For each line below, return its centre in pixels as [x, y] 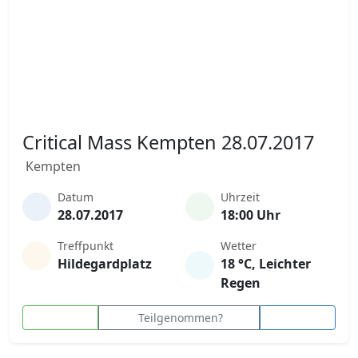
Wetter [239, 246]
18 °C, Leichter [266, 264]
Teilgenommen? [180, 318]
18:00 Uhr [251, 215]
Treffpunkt [86, 246]
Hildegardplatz [105, 264]
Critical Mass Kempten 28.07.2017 [168, 142]
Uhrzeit [240, 197]
